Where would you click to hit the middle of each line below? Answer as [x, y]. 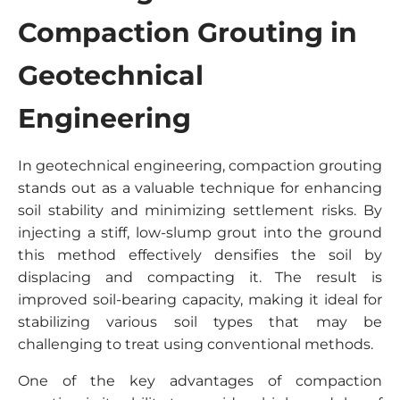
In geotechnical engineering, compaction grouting [200, 166]
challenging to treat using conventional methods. [196, 344]
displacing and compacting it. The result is [200, 277]
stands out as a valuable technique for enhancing [200, 188]
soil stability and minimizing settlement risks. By [200, 210]
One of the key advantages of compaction [200, 381]
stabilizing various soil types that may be [200, 322]
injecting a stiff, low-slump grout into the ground [200, 233]
